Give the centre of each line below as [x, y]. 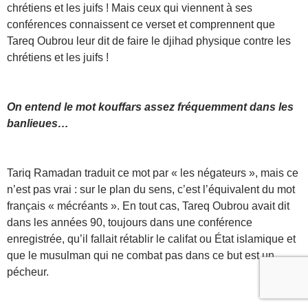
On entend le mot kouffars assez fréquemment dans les [150, 107]
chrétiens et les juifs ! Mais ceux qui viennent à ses [130, 8]
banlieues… [38, 123]
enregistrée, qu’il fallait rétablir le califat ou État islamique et [151, 239]
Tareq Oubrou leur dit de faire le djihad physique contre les [149, 41]
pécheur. [28, 272]
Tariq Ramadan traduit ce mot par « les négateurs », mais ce [153, 173]
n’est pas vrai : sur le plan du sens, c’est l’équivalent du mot [151, 189]
